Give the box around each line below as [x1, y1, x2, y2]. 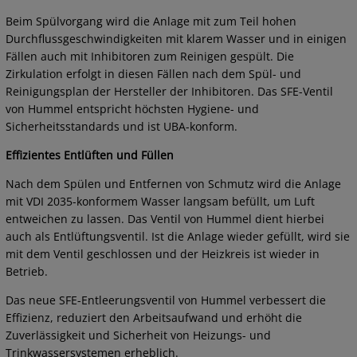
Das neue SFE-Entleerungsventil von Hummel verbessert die [6, 292, 326, 308]
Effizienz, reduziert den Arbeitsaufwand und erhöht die [6, 310, 302, 326]
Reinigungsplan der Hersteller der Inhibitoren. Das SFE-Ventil [6, 84, 333, 100]
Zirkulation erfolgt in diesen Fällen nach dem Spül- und [6, 66, 301, 82]
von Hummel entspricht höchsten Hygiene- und [6, 101, 259, 117]
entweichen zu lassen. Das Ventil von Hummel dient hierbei [6, 211, 324, 227]
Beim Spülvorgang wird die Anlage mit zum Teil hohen [6, 14, 296, 29]
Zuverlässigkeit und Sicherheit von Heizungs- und [6, 328, 271, 343]
